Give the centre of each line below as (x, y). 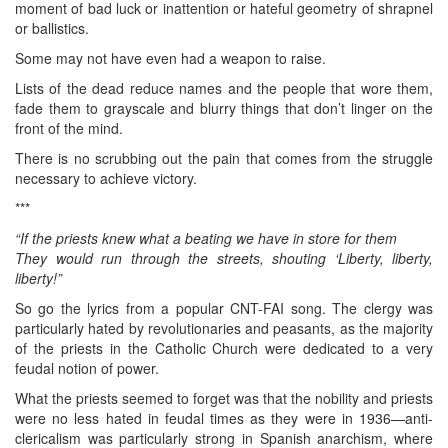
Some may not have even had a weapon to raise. (170, 57)
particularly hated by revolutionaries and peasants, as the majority (224, 327)
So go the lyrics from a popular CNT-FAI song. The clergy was (224, 307)
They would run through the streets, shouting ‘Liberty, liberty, (224, 257)
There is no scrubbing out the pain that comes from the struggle (224, 157)
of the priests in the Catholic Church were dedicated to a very (224, 347)
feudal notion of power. (87, 367)
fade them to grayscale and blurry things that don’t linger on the (224, 107)
